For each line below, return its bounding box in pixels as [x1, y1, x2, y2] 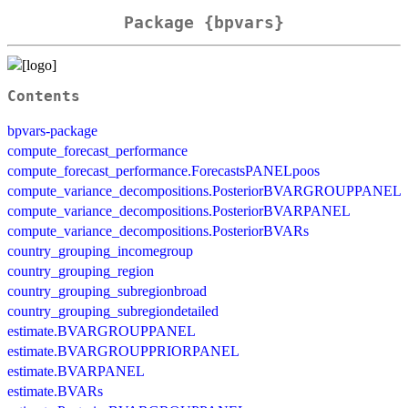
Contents [7, 87, 80, 105]
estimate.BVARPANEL [7, 362, 145, 379]
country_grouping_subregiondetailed [7, 302, 219, 319]
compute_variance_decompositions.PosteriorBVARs [7, 222, 309, 239]
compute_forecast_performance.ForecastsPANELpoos [7, 162, 320, 178]
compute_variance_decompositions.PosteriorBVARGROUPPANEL [7, 182, 402, 199]
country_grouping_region [7, 262, 154, 279]
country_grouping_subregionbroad [7, 282, 207, 299]
